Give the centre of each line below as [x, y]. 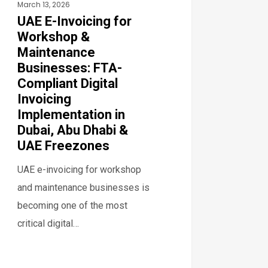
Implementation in [71, 114]
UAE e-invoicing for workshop [80, 169]
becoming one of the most [73, 205]
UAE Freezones [64, 145]
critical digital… [48, 223]
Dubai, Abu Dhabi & [73, 130]
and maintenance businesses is [84, 187]
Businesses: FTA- [70, 68]
